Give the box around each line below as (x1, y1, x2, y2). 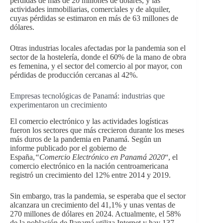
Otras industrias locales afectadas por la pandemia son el (10, 44, 186, 53)
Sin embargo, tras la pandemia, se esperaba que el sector (10, 191, 186, 200)
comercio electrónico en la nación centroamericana (10, 161, 168, 170)
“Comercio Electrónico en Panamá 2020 (35, 152, 165, 161)
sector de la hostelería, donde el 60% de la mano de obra (10, 53, 186, 62)
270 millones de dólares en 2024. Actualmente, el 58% (10, 209, 181, 218)
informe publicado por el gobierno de (10, 143, 126, 152)
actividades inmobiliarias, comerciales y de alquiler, (10, 5, 170, 14)
